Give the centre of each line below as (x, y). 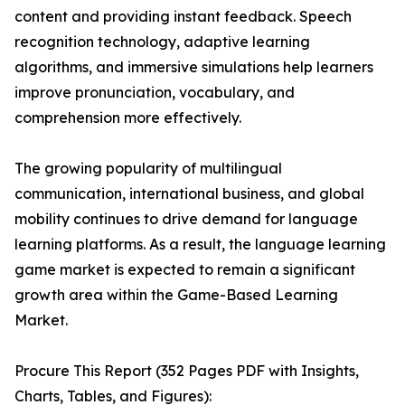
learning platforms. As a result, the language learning (200, 245)
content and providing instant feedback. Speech (183, 17)
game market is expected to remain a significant (185, 270)
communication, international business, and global (189, 194)
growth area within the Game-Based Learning (176, 295)
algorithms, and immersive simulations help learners (194, 67)
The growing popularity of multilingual (148, 169)
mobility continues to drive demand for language (186, 219)
